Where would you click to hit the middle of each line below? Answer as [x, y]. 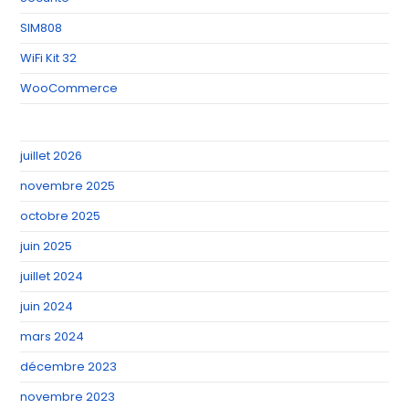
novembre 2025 [68, 185]
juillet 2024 [52, 276]
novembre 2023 [68, 396]
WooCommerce [69, 88]
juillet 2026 [52, 155]
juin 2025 [47, 246]
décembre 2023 [69, 366]
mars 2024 [52, 336]
